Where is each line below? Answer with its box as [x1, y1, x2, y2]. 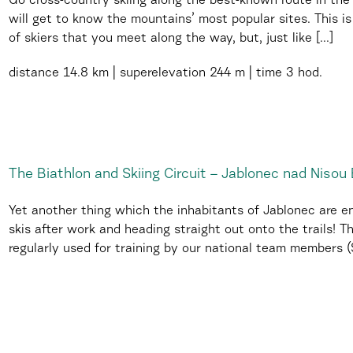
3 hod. [282, 67, 322, 80]
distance [9, 67, 59, 80]
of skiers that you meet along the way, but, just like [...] [9, 32, 333, 45]
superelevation [120, 67, 210, 80]
